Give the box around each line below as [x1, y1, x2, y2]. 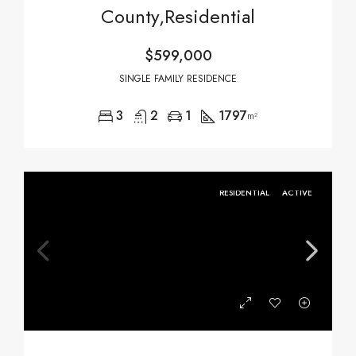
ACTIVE [282, 187, 312, 199]
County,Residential [101, 2, 255, 30]
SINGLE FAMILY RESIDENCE [119, 72, 237, 86]
